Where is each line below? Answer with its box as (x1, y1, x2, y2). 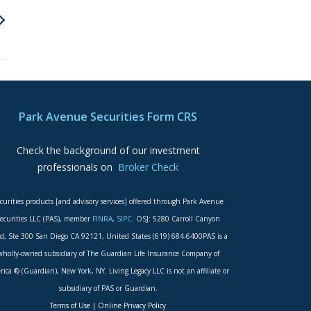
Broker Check (118, 160, 179, 174)
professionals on (37, 160, 119, 174)
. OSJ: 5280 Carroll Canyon (132, 214, 221, 224)
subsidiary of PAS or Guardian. (58, 283, 158, 293)
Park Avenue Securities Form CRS (19, 109, 198, 124)
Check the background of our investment (16, 144, 200, 157)
